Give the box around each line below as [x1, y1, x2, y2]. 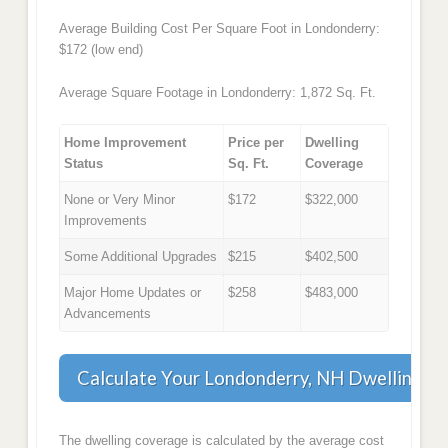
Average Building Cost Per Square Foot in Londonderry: [58, 21, 380, 37]
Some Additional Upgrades [64, 249, 218, 265]
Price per [228, 135, 285, 151]
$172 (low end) [58, 42, 143, 58]
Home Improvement [64, 135, 187, 151]
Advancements [64, 306, 152, 322]
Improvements [64, 213, 148, 229]
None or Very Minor [64, 192, 176, 208]
